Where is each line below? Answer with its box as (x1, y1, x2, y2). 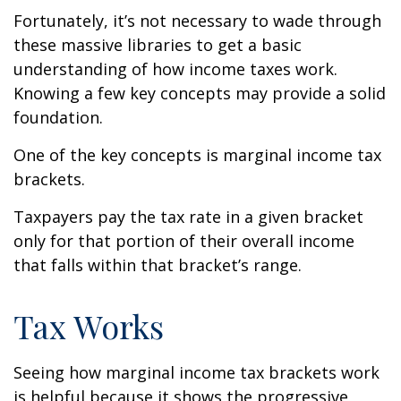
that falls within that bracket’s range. (13, 254, 302, 276)
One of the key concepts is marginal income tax (13, 144, 381, 166)
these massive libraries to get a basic (13, 34, 302, 55)
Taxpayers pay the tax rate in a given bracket (13, 206, 363, 227)
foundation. (13, 107, 103, 128)
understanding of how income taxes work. (13, 58, 337, 80)
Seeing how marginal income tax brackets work (13, 362, 380, 383)
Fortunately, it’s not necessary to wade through (13, 10, 381, 31)
